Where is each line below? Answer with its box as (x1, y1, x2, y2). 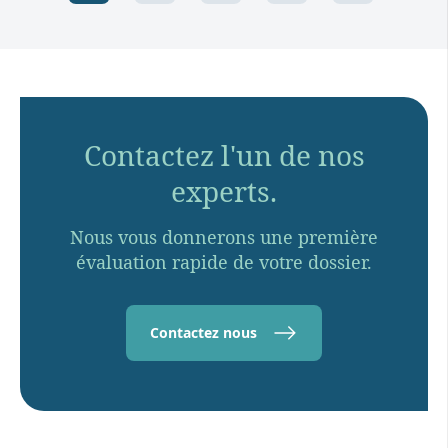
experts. (171, 171, 277, 210)
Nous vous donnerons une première (70, 224, 378, 249)
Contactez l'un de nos (83, 135, 365, 174)
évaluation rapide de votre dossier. (76, 249, 372, 274)
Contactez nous (150, 323, 257, 342)
